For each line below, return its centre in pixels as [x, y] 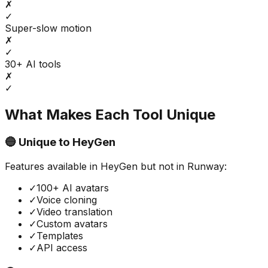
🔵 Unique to [39, 142]
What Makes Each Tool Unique [110, 115]
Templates [60, 235]
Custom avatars [72, 223]
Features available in [53, 166]
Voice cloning [67, 200]
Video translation [74, 211]
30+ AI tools [33, 64]
